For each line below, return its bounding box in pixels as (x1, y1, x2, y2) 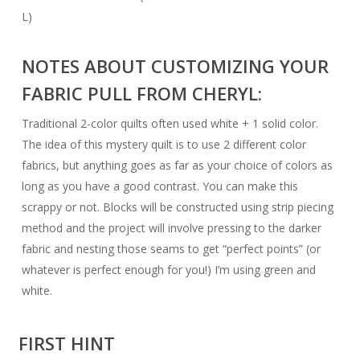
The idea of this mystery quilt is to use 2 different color (22, 137, 307, 152)
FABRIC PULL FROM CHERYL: (22, 81, 263, 105)
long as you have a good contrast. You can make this (22, 178, 299, 194)
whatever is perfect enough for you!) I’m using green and (22, 262, 317, 277)
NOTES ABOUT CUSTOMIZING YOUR (22, 54, 329, 78)
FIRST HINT (18, 331, 116, 355)
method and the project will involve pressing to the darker (22, 220, 322, 235)
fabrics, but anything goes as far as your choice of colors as (22, 157, 333, 173)
